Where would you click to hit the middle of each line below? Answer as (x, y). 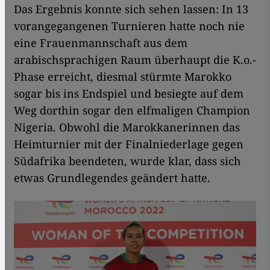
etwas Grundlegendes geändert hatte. (112, 178)
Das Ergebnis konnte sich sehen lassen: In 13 (131, 9)
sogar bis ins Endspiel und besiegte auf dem (129, 94)
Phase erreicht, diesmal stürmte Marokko (123, 77)
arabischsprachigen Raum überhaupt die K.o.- (135, 60)
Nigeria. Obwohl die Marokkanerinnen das (127, 127)
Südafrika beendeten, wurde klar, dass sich (127, 161)
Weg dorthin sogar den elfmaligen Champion (132, 111)
